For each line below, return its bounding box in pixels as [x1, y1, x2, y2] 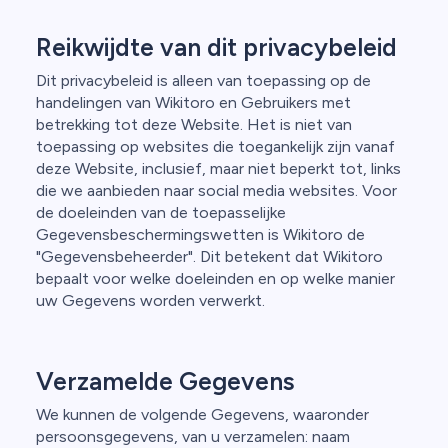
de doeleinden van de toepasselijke [36, 203, 286, 222]
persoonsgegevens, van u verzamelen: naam [36, 427, 350, 446]
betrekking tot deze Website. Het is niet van [36, 115, 352, 134]
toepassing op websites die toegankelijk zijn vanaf [36, 137, 395, 156]
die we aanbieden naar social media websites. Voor [36, 181, 397, 200]
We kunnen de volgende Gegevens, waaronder [36, 405, 369, 424]
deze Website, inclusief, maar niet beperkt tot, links [36, 159, 401, 178]
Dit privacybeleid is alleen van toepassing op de [36, 71, 371, 90]
